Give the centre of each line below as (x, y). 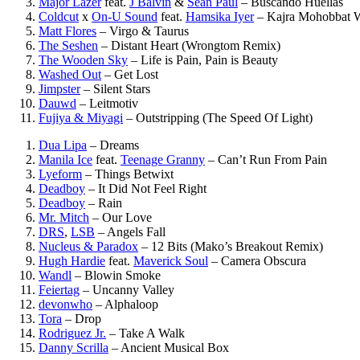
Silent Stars (122, 88)
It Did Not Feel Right (152, 188)
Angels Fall (136, 231)
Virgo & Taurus (149, 31)
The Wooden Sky (83, 59)
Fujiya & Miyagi (81, 117)
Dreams (119, 145)
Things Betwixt (134, 174)
